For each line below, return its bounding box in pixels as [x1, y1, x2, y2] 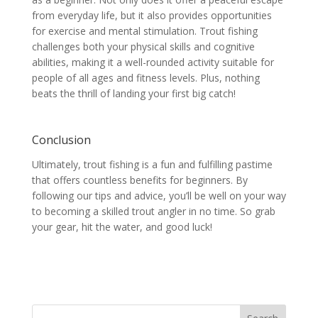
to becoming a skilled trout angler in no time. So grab [31, 204, 275, 218]
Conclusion [31, 131, 91, 148]
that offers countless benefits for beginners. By [31, 172, 248, 187]
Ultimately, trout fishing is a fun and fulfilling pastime [31, 157, 273, 171]
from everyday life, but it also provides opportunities [31, 8, 272, 22]
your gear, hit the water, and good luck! [31, 219, 212, 234]
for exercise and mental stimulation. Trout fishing [31, 23, 258, 38]
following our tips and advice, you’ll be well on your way [31, 188, 286, 202]
